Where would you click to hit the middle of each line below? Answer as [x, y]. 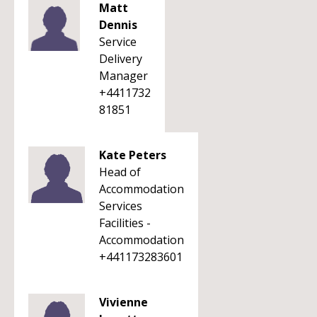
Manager [123, 76]
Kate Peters [133, 155]
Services [121, 206]
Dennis [118, 25]
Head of [120, 172]
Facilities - [125, 223]
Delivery [121, 59]
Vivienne [123, 302]
